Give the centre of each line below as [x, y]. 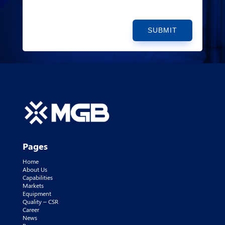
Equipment [37, 193]
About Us [35, 169]
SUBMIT [163, 30]
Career [31, 209]
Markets [33, 185]
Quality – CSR [40, 201]
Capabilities [37, 177]
